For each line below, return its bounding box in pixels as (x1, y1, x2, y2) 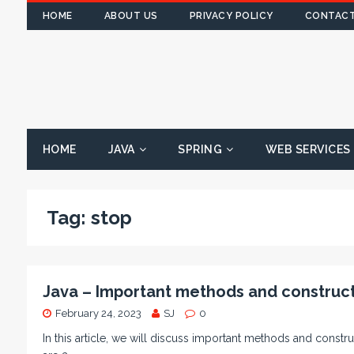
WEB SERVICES (265, 143, 351, 156)
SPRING (178, 143, 223, 156)
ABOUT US (104, 10, 158, 21)
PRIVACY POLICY (189, 10, 273, 21)
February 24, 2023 (55, 307, 141, 319)
